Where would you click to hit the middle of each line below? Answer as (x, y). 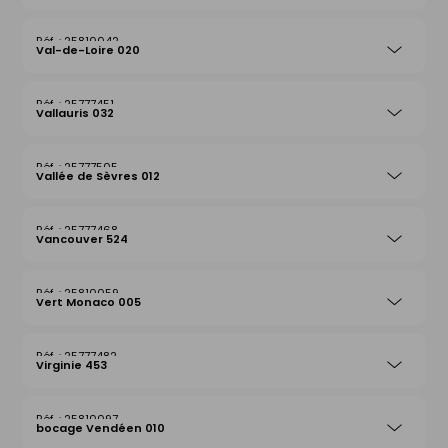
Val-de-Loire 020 (88, 50)
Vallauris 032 (75, 113)
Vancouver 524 (82, 239)
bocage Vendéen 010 (100, 428)
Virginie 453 (71, 365)
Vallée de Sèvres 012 (98, 176)
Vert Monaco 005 (88, 302)
